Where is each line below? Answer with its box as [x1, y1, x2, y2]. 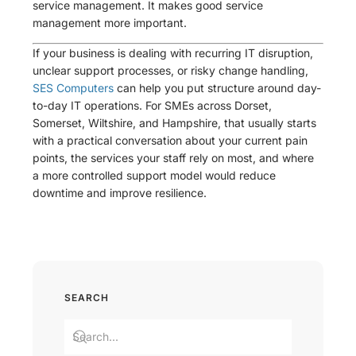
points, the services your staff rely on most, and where [33, 150, 315, 164]
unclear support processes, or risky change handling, [33, 63, 309, 77]
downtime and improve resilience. [33, 185, 207, 199]
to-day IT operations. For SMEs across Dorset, [33, 98, 273, 112]
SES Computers [33, 80, 114, 95]
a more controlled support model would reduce [33, 168, 277, 182]
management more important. [33, 15, 188, 29]
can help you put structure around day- [114, 80, 322, 95]
